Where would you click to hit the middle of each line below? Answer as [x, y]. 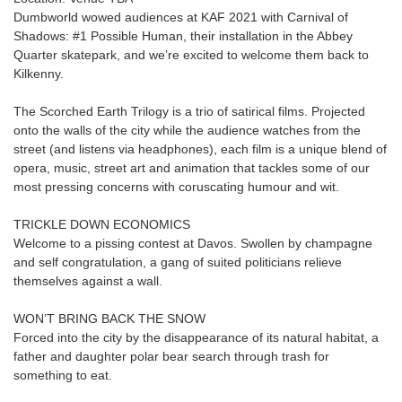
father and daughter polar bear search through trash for [171, 356]
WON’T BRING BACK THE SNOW [109, 319]
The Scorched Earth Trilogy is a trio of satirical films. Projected [189, 111]
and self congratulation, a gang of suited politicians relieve [178, 262]
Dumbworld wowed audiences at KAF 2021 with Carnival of [181, 17]
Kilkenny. [39, 74]
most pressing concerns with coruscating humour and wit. [176, 187]
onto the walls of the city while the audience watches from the [187, 130]
